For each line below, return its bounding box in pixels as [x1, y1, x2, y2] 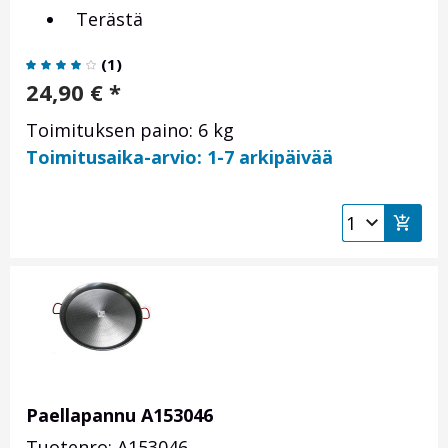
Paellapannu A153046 [26, 403, 213, 428]
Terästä [66, 7, 143, 32]
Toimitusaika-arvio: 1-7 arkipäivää [26, 145, 333, 170]
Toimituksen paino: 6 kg [26, 118, 234, 143]
